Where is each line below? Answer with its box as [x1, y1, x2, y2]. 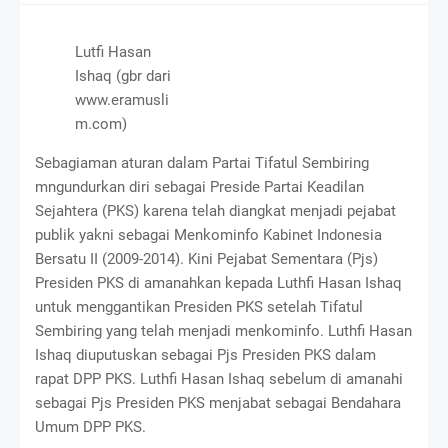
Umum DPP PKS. [35, 417, 146, 436]
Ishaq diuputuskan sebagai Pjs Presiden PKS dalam [35, 345, 376, 364]
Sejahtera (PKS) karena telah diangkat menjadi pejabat [35, 201, 396, 220]
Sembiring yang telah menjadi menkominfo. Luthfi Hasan [35, 321, 412, 340]
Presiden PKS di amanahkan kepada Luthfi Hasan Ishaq [35, 273, 402, 292]
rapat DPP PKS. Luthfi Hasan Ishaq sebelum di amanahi [35, 369, 403, 388]
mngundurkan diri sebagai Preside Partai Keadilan [35, 177, 364, 196]
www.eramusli [75, 90, 169, 109]
